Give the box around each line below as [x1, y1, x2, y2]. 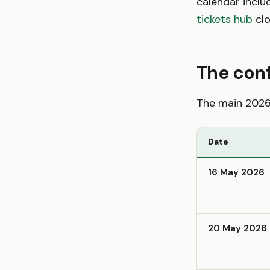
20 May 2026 [208, 222, 267, 234]
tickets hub [196, 12, 253, 27]
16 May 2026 [208, 166, 265, 178]
